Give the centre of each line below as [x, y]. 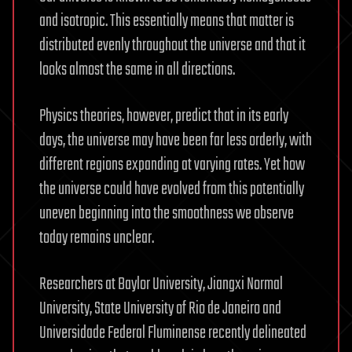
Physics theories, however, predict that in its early [164, 116]
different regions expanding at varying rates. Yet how [172, 165]
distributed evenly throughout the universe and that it [172, 45]
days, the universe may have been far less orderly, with [176, 140]
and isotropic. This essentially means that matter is [167, 21]
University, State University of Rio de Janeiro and [160, 308]
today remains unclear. [97, 238]
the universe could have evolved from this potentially [172, 189]
